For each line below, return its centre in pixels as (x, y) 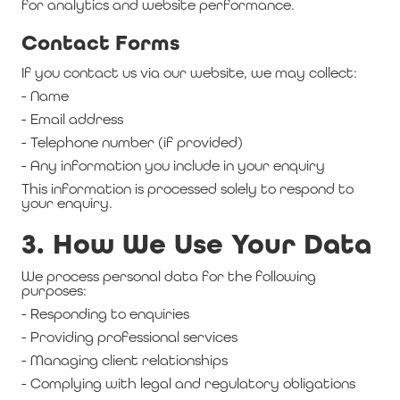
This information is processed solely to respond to (187, 189)
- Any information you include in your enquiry (173, 166)
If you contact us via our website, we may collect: (189, 73)
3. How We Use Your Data (196, 244)
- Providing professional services (129, 337)
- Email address (72, 119)
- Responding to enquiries (105, 314)
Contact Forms (101, 43)
